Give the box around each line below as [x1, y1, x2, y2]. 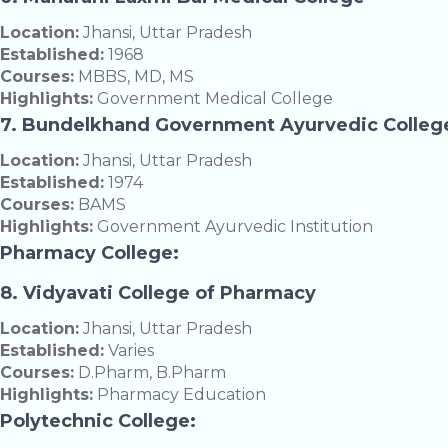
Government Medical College [93, 89, 333, 109]
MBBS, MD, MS [74, 67, 194, 87]
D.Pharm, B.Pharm [74, 363, 226, 383]
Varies [104, 341, 154, 361]
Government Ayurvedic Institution [93, 217, 373, 237]
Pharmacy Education [93, 385, 266, 405]
